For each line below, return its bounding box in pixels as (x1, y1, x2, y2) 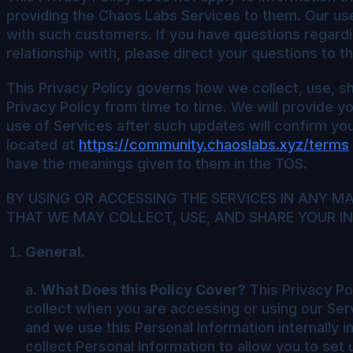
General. (25, 243, 85, 260)
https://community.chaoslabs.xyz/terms (79, 136, 349, 153)
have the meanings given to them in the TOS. (6, 154, 307, 172)
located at (6, 136, 79, 153)
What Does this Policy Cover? (41, 281, 246, 298)
